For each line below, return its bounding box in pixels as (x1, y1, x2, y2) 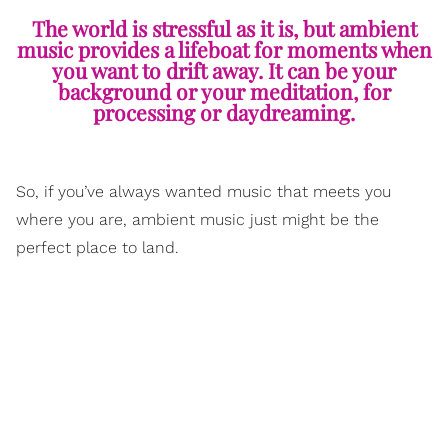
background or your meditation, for (57, 77, 391, 106)
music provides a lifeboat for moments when (16, 35, 432, 64)
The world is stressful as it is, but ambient (31, 14, 417, 43)
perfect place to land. (16, 238, 179, 258)
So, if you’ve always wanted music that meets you (16, 182, 391, 202)
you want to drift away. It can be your (52, 56, 396, 85)
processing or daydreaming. (93, 98, 355, 127)
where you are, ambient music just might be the (16, 210, 379, 230)
